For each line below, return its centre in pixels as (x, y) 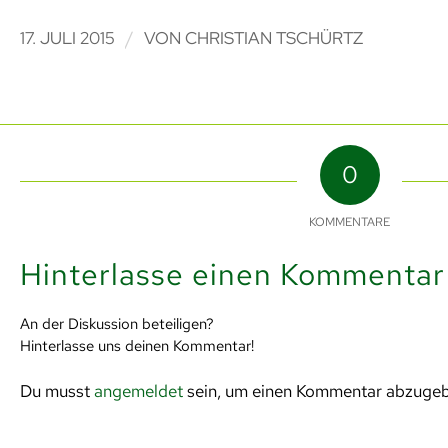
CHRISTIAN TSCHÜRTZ (273, 37)
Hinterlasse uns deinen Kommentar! (136, 345)
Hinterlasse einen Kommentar (232, 273)
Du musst (56, 390)
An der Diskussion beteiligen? (116, 323)
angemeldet (138, 390)
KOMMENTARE (349, 221)
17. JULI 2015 (67, 37)
